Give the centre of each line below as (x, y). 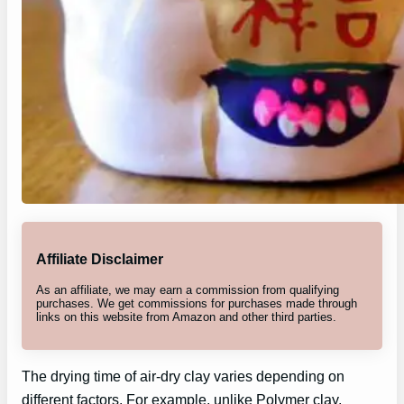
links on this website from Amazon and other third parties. (186, 317)
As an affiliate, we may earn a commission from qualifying (188, 289)
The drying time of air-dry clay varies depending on (183, 376)
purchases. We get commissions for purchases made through (197, 303)
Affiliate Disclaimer (100, 259)
